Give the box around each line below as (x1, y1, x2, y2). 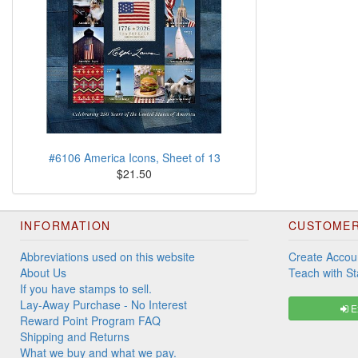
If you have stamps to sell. (20, 280, 152, 297)
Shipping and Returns (20, 328, 129, 345)
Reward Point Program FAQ (20, 312, 161, 329)
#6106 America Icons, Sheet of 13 (48, 149, 221, 166)
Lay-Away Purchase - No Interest (20, 296, 187, 313)
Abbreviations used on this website (20, 249, 195, 265)
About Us (20, 265, 66, 281)
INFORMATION (20, 217, 111, 234)
